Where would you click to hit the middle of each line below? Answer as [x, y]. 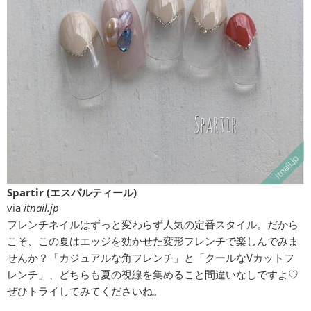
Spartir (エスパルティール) [72, 193]
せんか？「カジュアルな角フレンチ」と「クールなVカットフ [151, 258]
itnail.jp [41, 208]
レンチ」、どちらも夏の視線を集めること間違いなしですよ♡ [153, 275]
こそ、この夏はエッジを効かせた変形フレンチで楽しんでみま [153, 241]
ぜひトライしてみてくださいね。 [85, 291]
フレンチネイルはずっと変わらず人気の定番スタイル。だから [153, 225]
